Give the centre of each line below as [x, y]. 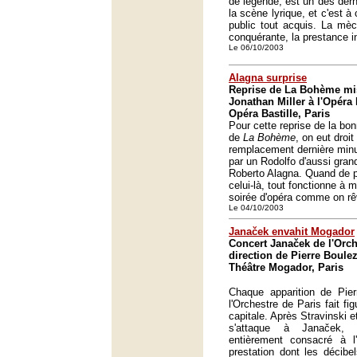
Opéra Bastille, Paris [279, 114]
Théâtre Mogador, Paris [286, 267]
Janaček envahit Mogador [292, 231]
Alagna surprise [268, 78]
